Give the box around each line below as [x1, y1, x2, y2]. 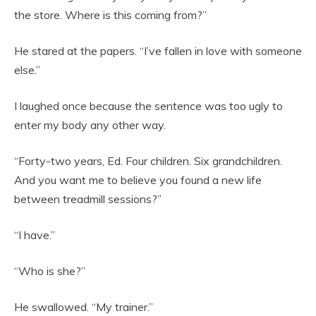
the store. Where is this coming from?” [14, 7, 207, 22]
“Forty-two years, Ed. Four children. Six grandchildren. [14, 153, 282, 168]
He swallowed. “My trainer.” [14, 299, 153, 314]
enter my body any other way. [14, 117, 166, 132]
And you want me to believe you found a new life [14, 172, 262, 187]
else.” [14, 62, 40, 77]
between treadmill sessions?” [14, 191, 162, 206]
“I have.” [14, 227, 55, 242]
